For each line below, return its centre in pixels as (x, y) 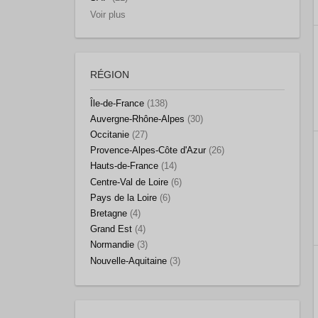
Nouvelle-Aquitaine (128, 261)
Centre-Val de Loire (129, 182)
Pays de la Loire (124, 198)
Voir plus (108, 15)
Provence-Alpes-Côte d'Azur (148, 151)
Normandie (112, 245)
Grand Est (111, 230)
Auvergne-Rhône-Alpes (137, 119)
